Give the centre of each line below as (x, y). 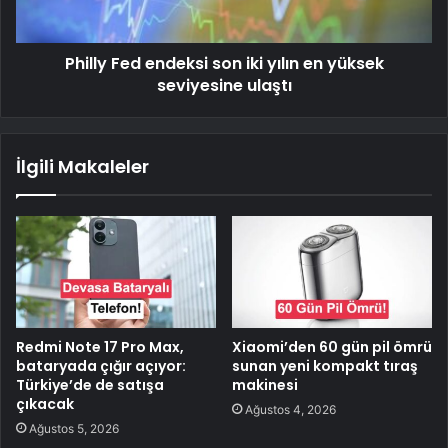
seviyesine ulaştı (224, 85)
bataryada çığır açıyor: (101, 366)
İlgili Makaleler (82, 166)
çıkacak (45, 404)
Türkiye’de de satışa (90, 385)
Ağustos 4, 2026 (290, 410)
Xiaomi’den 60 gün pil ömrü (332, 347)
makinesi (265, 385)
